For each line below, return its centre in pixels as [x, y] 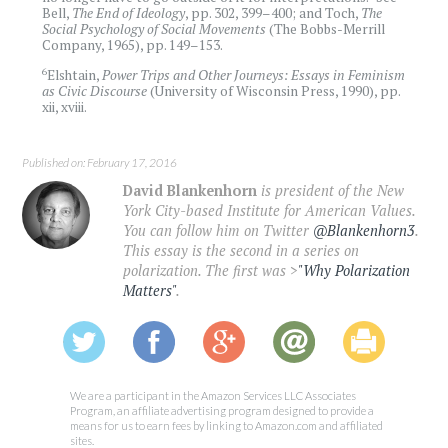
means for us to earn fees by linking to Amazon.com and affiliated [226, 425]
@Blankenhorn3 [364, 230]
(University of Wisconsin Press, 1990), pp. [274, 90]
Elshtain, [75, 74]
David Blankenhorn [190, 190]
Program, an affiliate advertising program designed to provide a [222, 410]
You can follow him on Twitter [218, 230]
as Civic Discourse [95, 90]
